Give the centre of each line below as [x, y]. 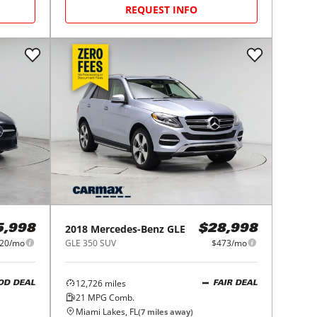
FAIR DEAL [235, 284]
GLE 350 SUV [91, 243]
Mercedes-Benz [128, 229]
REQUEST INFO [162, 10]
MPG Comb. [110, 297]
